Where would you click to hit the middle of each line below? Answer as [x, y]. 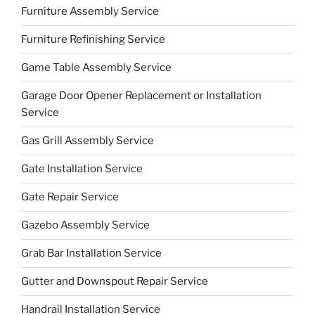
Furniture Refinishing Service [93, 40]
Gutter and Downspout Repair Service [115, 282]
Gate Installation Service [82, 169]
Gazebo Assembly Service [85, 225]
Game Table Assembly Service [96, 68]
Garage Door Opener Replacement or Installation [141, 96]
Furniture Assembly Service [90, 12]
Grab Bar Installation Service [91, 253]
